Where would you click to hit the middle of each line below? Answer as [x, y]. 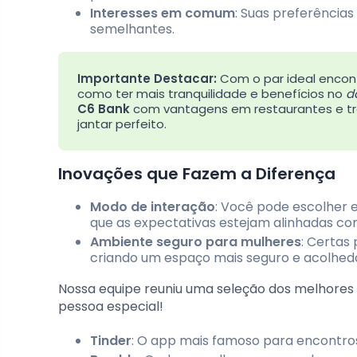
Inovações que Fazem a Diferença [197, 173]
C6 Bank [104, 108]
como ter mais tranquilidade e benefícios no [212, 93]
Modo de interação [153, 206]
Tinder [111, 340]
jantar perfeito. [122, 124]
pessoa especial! [111, 306]
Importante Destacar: [147, 78]
